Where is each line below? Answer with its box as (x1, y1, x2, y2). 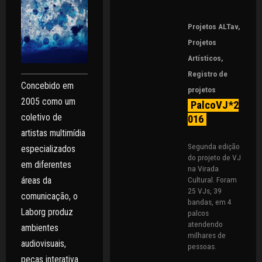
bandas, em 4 (188, 196, 232, 206)
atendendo (188, 219, 223, 229)
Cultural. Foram (188, 174, 237, 184)
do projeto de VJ (188, 152, 242, 162)
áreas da (21, 175, 51, 186)
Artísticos (188, 53, 222, 63)
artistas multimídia (21, 127, 85, 139)
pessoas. (188, 241, 217, 251)
